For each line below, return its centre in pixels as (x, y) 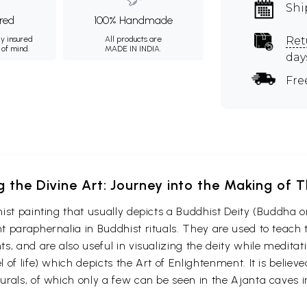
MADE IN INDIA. (133, 49)
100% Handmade (133, 20)
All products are (133, 39)
